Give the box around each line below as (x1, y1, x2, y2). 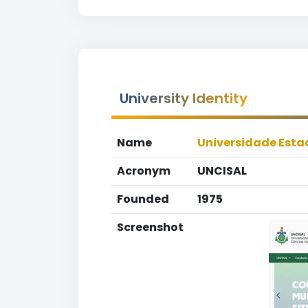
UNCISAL (197, 163, 247, 179)
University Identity (120, 89, 247, 108)
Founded (117, 191, 169, 207)
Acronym (117, 163, 170, 179)
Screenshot (117, 219, 184, 235)
